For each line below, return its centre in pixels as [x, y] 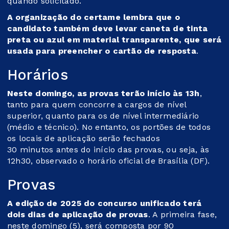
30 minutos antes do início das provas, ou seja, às [108, 149]
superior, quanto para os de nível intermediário [103, 116]
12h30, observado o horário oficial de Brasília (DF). [114, 161]
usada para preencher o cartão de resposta [102, 51]
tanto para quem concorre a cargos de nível [97, 104]
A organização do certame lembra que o [94, 17]
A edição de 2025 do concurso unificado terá [105, 203]
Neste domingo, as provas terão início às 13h [104, 93]
